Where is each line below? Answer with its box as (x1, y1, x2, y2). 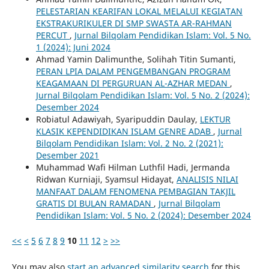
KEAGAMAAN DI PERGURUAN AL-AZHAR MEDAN (35, 77, 230, 89)
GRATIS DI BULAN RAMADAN (35, 198, 154, 210)
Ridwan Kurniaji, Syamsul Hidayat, (35, 174, 177, 186)
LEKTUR (199, 113, 231, 125)
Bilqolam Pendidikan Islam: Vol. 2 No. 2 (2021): (35, 138, 223, 150)
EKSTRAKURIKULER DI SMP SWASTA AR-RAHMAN (35, 17, 232, 29)
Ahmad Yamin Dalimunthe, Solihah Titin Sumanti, (35, 53, 236, 65)
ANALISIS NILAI (176, 174, 238, 186)
